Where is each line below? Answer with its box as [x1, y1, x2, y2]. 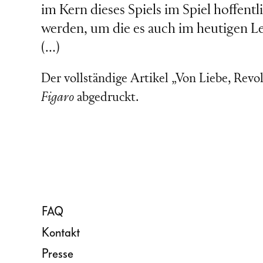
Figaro [41, 92, 74, 104]
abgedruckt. [73, 92, 139, 104]
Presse [42, 247, 73, 260]
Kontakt [42, 226, 80, 239]
